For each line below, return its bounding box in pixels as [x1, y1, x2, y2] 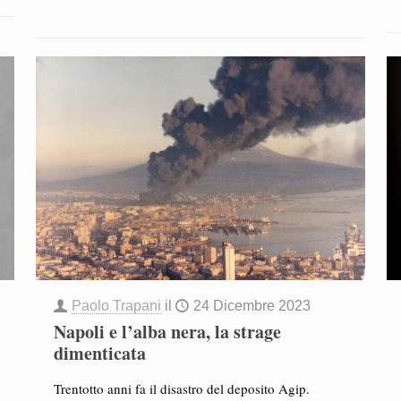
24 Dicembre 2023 [192, 298, 311, 313]
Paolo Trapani [71, 298, 161, 313]
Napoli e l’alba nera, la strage [53, 319, 281, 345]
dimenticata [53, 340, 146, 366]
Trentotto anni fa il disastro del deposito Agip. [53, 380, 310, 397]
